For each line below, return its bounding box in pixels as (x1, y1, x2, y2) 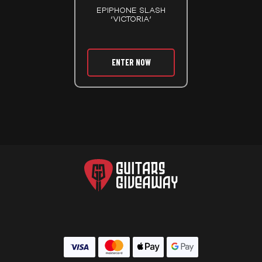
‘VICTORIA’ (111, 13, 151, 23)
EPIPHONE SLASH (96, 5, 166, 15)
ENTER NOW (111, 57, 151, 67)
